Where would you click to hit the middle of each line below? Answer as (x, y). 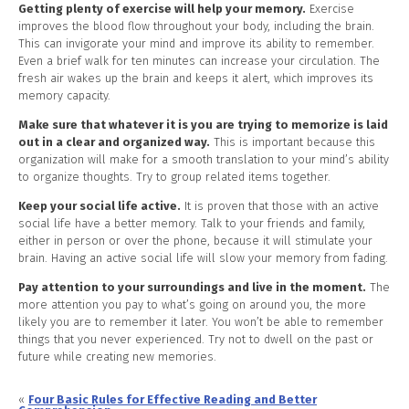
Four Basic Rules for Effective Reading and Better (173, 399)
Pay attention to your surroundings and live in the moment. (192, 287)
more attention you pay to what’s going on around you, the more (192, 304)
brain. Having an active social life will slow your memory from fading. (203, 257)
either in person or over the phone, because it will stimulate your (195, 240)
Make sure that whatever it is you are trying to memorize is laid (203, 124)
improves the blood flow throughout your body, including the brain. (196, 26)
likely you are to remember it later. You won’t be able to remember (201, 321)
